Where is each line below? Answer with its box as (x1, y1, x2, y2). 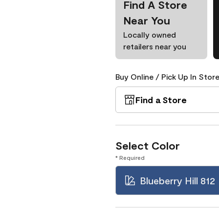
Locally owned (123, 30, 176, 39)
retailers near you (123, 42, 186, 51)
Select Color (115, 139, 180, 152)
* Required (115, 154, 145, 161)
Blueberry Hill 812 (140, 175, 215, 186)
